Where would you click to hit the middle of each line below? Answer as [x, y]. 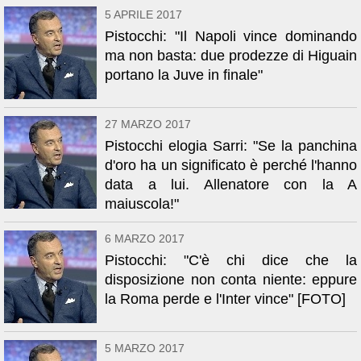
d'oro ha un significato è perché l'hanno [231, 165]
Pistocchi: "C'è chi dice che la [231, 260]
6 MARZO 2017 [145, 239]
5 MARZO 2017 [145, 348]
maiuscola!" [142, 204]
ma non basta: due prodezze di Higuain [231, 56]
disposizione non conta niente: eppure [231, 280]
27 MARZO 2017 [148, 124]
